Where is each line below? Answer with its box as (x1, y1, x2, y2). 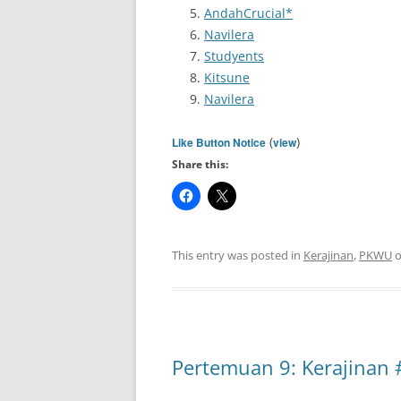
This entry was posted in (172, 247, 303, 263)
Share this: (172, 157, 228, 172)
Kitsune (204, 69, 250, 86)
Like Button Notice (172, 134, 266, 150)
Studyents (204, 47, 264, 64)
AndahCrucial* (204, 4, 293, 21)
